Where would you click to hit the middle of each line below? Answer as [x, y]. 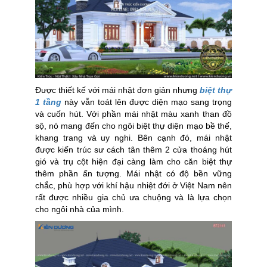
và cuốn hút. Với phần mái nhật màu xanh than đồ [133, 114]
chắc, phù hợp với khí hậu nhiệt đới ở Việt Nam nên [133, 186]
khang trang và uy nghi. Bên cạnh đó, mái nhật [133, 138]
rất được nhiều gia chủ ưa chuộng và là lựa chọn [133, 198]
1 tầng [48, 102]
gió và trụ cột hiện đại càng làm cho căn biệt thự [133, 162]
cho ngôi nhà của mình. [80, 209]
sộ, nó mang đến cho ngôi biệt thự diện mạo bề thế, [133, 126]
